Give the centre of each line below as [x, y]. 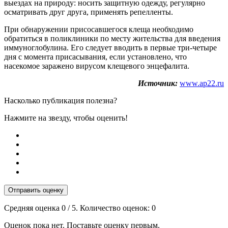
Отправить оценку [36, 190]
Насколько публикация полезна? [61, 100]
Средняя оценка [33, 208]
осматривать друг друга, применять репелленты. [89, 12]
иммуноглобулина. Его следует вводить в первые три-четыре [110, 47]
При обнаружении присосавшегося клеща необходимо [99, 29]
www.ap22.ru [202, 83]
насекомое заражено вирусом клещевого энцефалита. [97, 66]
